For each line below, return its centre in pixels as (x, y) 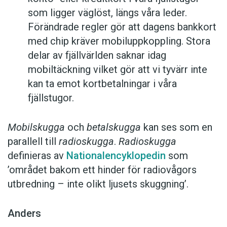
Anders (24, 213)
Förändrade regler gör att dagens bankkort (122, 27)
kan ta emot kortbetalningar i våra (102, 83)
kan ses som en (177, 127)
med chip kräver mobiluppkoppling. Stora (119, 41)
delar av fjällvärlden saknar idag (97, 55)
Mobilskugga (36, 127)
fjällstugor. (51, 98)
